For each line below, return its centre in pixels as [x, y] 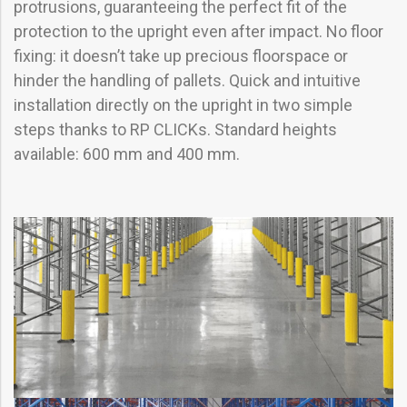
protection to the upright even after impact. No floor [199, 32]
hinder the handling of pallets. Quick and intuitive [187, 81]
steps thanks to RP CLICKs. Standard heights [175, 130]
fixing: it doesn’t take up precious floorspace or [181, 56]
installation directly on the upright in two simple [183, 105]
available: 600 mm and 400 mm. [127, 154]
